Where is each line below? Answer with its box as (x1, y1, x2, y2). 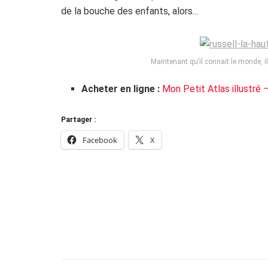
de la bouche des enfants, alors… (61, 5, 199, 17)
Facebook (83, 134, 117, 145)
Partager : (61, 115, 96, 124)
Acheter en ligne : (81, 83, 163, 95)
